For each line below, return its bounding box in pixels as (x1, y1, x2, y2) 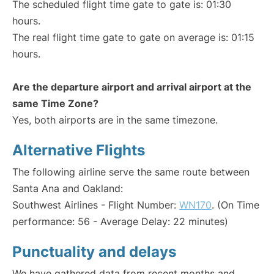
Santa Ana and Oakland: (12, 182, 123, 195)
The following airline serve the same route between (12, 166, 250, 179)
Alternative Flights (12, 141, 145, 160)
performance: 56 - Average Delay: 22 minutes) (12, 215, 228, 228)
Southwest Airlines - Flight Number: (12, 199, 179, 212)
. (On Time (212, 199, 259, 212)
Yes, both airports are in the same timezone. (12, 114, 218, 127)
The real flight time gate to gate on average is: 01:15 (12, 31, 254, 44)
